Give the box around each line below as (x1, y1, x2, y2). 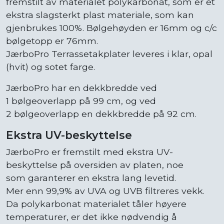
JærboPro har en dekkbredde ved (6, 82, 157, 93)
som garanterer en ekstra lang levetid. (6, 172, 176, 183)
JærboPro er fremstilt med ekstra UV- (6, 146, 173, 157)
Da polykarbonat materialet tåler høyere (6, 198, 186, 209)
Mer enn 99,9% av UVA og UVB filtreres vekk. (6, 185, 204, 196)
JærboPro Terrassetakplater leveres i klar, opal (6, 48, 212, 59)
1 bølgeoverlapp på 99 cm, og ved (6, 95, 156, 106)
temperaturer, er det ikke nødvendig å (6, 211, 177, 222)
